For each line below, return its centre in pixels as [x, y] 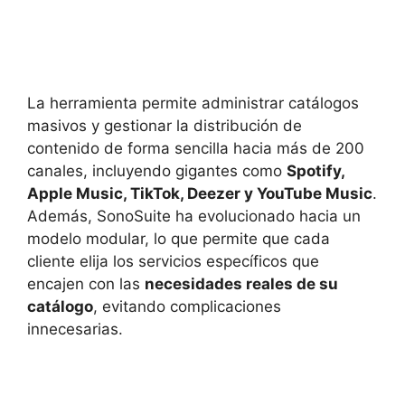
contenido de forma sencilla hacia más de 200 [196, 149]
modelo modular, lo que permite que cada [179, 239]
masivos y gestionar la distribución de [165, 126]
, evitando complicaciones [187, 307]
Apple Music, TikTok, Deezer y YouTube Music [200, 194]
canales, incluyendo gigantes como [157, 171]
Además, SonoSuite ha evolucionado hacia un [194, 217]
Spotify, [316, 171]
